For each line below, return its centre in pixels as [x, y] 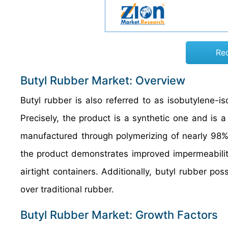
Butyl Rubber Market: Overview [103, 80]
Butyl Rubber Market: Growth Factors [119, 215]
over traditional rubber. [67, 189]
